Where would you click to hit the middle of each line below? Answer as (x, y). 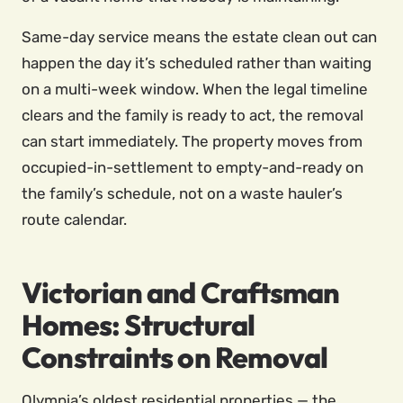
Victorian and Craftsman (181, 292)
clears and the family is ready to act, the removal (193, 115)
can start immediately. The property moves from (192, 141)
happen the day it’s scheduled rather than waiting (197, 63)
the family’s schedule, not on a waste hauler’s (182, 193)
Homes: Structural (139, 325)
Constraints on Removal (175, 357)
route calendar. (74, 219)
